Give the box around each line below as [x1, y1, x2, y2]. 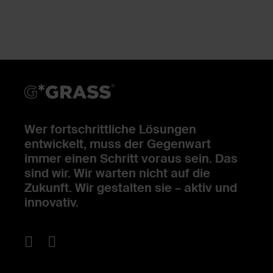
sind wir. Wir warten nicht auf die [24, 168, 210, 180]
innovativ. [24, 197, 79, 210]
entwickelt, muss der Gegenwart [24, 139, 211, 151]
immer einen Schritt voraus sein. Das [24, 154, 238, 166]
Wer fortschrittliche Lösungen [24, 124, 196, 136]
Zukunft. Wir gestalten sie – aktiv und [24, 183, 237, 195]
